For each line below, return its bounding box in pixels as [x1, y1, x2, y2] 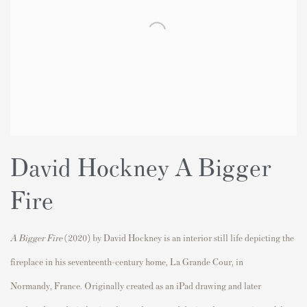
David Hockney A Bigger [10, 150, 271, 182]
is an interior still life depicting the [162, 232, 294, 244]
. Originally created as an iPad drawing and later [80, 280, 261, 292]
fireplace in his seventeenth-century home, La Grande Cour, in [10, 256, 243, 268]
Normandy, [10, 280, 54, 292]
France [54, 280, 80, 292]
